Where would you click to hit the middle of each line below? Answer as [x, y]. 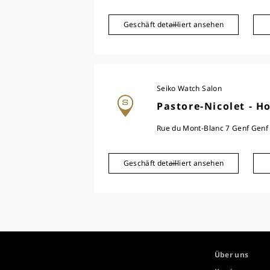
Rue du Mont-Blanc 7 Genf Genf [213, 128]
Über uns [231, 255]
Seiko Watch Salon [189, 88]
